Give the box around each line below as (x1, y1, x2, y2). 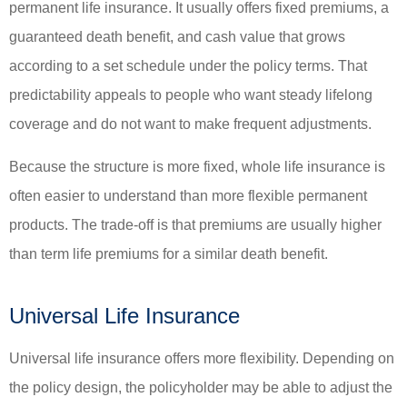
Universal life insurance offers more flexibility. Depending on (9, 350, 394, 366)
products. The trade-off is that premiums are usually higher (9, 216, 382, 233)
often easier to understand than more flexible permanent (9, 187, 367, 203)
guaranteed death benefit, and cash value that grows (9, 29, 345, 45)
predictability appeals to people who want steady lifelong (9, 87, 372, 104)
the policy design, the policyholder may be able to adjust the (9, 379, 392, 395)
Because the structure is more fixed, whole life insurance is (9, 158, 385, 174)
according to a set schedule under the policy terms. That (9, 58, 367, 74)
